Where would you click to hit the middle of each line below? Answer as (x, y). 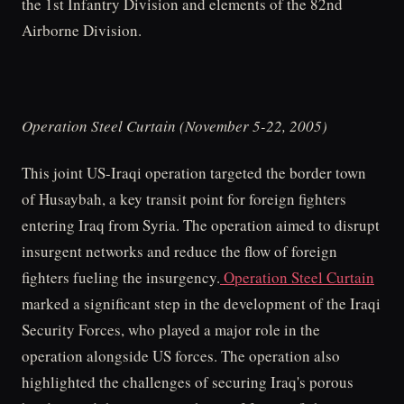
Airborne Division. (82, 30)
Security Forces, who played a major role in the (171, 330)
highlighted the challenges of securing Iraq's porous (188, 382)
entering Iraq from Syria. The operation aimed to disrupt (201, 225)
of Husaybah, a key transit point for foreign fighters (184, 199)
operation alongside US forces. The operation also (181, 356)
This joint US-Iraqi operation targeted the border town (194, 173)
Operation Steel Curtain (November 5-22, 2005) (174, 125)
